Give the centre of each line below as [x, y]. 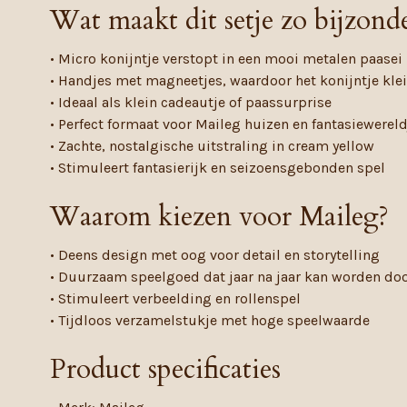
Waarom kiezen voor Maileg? [219, 216]
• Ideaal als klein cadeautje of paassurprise [191, 102]
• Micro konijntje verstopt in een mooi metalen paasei [226, 58]
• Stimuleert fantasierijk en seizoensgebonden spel [218, 167]
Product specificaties [165, 369]
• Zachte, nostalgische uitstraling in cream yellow [212, 145]
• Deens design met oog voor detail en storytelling [215, 254]
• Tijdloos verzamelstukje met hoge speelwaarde [210, 320]
